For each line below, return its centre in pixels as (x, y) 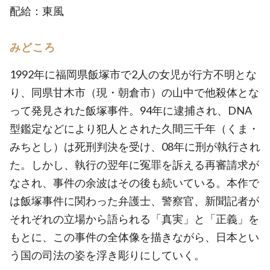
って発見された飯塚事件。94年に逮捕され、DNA (131, 110)
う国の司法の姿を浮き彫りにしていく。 (107, 255)
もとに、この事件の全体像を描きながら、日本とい (134, 237)
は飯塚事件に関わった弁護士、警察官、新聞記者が (134, 201)
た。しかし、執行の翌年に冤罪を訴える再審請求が (134, 165)
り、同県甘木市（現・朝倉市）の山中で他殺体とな (134, 92)
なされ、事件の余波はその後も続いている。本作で (134, 183)
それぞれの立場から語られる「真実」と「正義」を (134, 219)
